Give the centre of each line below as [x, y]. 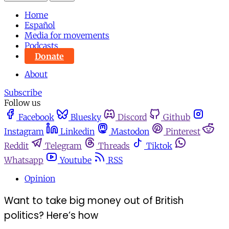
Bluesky [86, 117]
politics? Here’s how [51, 216]
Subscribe [23, 93]
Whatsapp [24, 160]
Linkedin [77, 132]
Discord [132, 117]
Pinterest [183, 132]
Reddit [16, 146]
